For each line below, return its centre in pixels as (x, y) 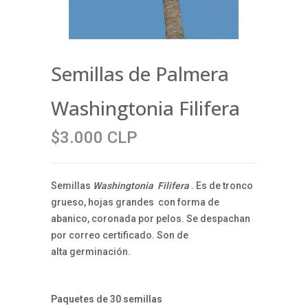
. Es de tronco (221, 185)
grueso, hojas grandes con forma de (135, 202)
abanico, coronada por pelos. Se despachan (151, 218)
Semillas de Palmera (140, 73)
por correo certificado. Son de (120, 235)
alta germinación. (91, 251)
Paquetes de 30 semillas (107, 299)
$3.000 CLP (94, 137)
